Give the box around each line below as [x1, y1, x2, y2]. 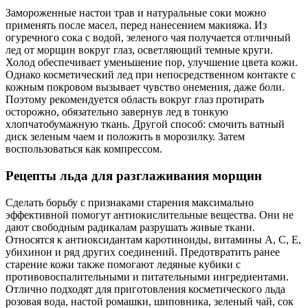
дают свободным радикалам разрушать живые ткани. [5, 221, 255, 233]
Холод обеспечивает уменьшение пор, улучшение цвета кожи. [5, 56, 298, 69]
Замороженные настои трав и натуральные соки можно [5, 7, 266, 19]
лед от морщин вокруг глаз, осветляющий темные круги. [5, 44, 273, 56]
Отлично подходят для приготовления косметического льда [5, 283, 285, 295]
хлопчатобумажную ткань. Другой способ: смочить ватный [5, 118, 285, 131]
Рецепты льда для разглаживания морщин [5, 168, 262, 183]
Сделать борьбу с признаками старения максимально [5, 196, 254, 208]
